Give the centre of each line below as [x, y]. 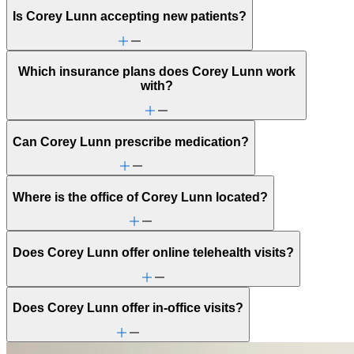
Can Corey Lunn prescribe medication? [131, 141]
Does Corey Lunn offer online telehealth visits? [153, 253]
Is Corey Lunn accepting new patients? [130, 17]
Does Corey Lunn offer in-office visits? [128, 308]
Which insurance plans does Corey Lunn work [156, 72]
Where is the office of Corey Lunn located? [140, 197]
